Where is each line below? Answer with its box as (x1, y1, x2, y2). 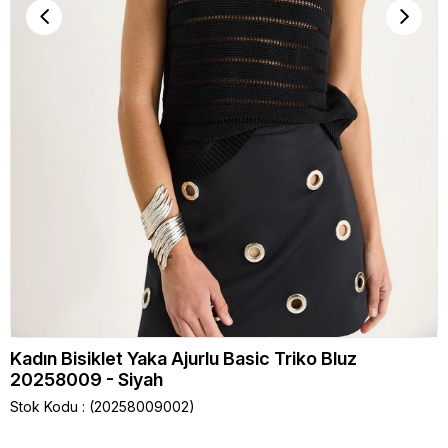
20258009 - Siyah (10, 368, 163, 390)
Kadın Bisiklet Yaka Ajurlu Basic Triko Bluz (10, 347, 357, 369)
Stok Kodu (10, 397, 78, 415)
